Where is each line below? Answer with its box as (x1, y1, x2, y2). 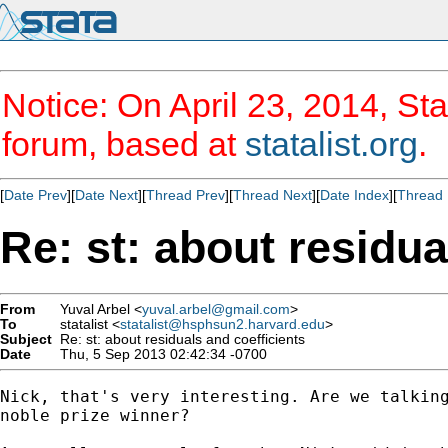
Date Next (75, 187, 138, 203)
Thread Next (233, 187, 312, 203)
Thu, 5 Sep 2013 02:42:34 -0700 (52, 346, 267, 362)
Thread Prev (146, 187, 225, 203)
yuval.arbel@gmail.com (142, 301, 290, 317)
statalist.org (245, 125, 418, 163)
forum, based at (2, 125, 245, 163)
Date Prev (4, 187, 67, 203)
